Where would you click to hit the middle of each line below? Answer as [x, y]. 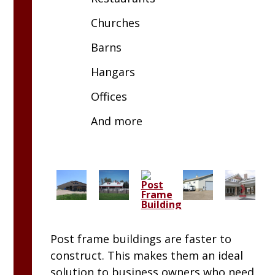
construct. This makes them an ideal [147, 256]
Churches [116, 23]
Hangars [113, 72]
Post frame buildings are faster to [141, 239]
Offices [109, 97]
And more [117, 121]
